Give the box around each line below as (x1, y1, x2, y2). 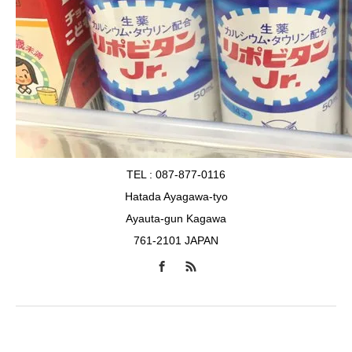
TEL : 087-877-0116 (126, 168, 225, 181)
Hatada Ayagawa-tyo (124, 190, 228, 203)
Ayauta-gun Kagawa (126, 212, 226, 225)
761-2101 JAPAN (134, 234, 218, 247)
